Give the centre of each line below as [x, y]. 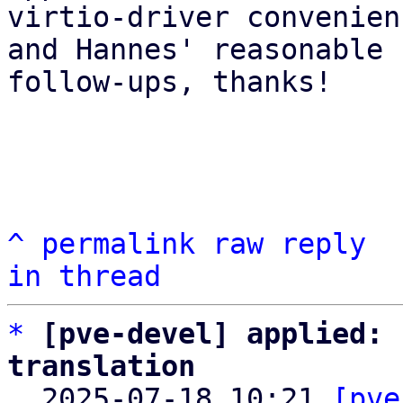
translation [101, 366]
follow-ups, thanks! [170, 82]
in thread [84, 276]
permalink [118, 244]
